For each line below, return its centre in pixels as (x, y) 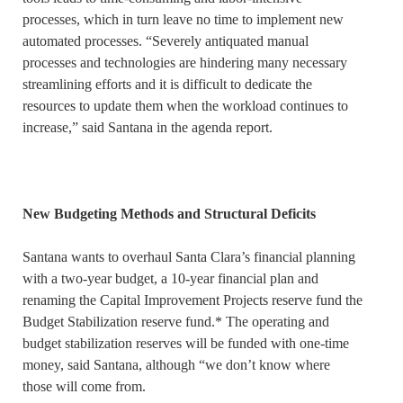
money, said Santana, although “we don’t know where (176, 365)
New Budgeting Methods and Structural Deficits (169, 214)
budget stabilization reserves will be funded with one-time (186, 344)
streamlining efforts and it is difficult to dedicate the (167, 85)
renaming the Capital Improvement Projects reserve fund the (193, 300)
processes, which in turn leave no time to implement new (183, 20)
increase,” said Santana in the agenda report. (148, 128)
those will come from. (84, 387)
